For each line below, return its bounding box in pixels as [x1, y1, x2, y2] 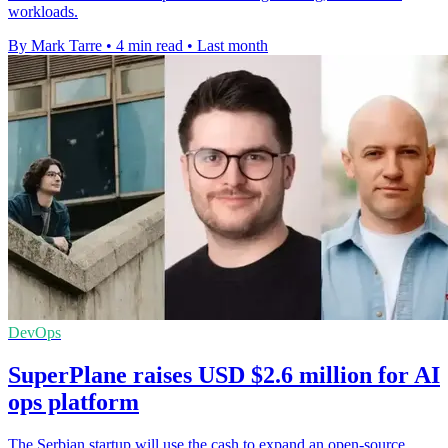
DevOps [8, 324, 61, 342]
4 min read [116, 37, 183, 55]
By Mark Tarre [8, 37, 102, 55]
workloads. [8, 3, 78, 21]
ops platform [8, 389, 139, 416]
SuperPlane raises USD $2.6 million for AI [8, 362, 440, 389]
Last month [197, 37, 268, 55]
